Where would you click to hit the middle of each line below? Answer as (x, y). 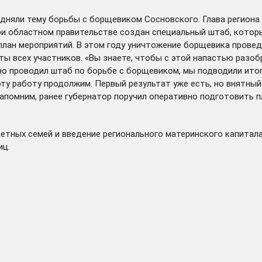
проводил (29, 70)
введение (81, 134)
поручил (130, 96)
